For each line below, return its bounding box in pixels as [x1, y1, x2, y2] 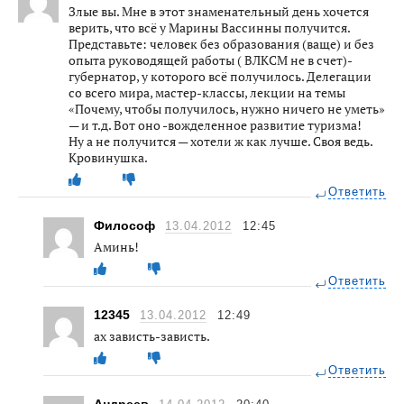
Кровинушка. [69, 148, 148, 166]
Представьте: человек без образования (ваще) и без [69, 34, 374, 52]
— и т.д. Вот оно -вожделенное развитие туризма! [69, 115, 362, 133]
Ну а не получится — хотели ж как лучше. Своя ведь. [69, 132, 372, 150]
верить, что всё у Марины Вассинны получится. [69, 18, 350, 36]
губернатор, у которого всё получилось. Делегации [69, 67, 372, 85]
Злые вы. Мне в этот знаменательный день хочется [69, 2, 369, 20]
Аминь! [94, 237, 139, 255]
